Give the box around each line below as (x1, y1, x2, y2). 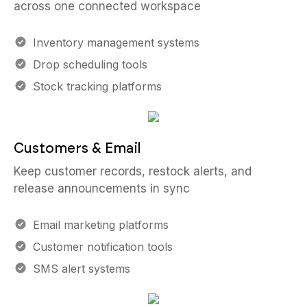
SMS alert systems (33, 262, 130, 275)
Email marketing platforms (33, 218, 169, 232)
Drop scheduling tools (33, 58, 147, 71)
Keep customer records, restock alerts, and (14, 164, 251, 178)
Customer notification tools (33, 240, 173, 254)
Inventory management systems (33, 36, 199, 49)
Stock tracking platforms (33, 79, 162, 93)
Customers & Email (14, 140, 141, 156)
